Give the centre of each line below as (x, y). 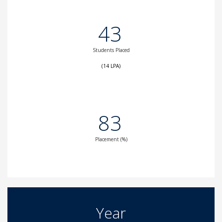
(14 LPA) (111, 66)
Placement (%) (111, 139)
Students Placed (111, 50)
